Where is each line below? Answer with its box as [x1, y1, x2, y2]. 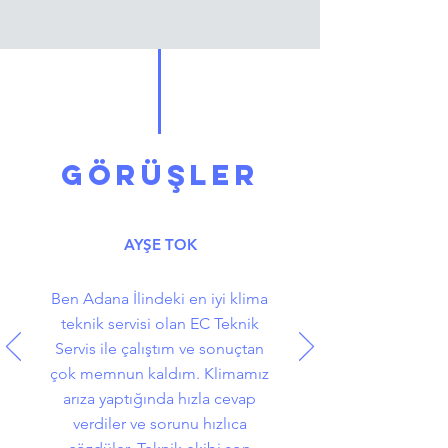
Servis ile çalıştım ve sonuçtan [55, 339, 264, 358]
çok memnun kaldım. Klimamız [50, 364, 269, 383]
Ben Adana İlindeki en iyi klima [51, 289, 268, 308]
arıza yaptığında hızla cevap [63, 389, 256, 408]
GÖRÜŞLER [60, 157, 260, 193]
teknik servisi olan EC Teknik [60, 314, 259, 333]
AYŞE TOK [123, 235, 197, 254]
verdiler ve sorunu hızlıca [72, 414, 247, 433]
